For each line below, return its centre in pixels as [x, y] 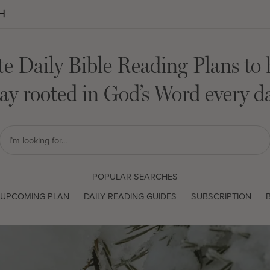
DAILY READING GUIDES [130, 196]
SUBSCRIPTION [221, 196]
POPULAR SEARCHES [135, 176]
